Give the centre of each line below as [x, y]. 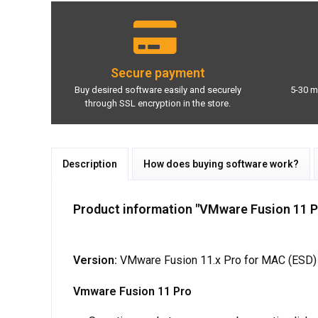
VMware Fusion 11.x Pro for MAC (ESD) [217, 260]
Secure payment [158, 73]
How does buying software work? [221, 164]
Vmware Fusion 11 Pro [132, 291]
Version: [95, 260]
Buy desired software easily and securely [158, 89]
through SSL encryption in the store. [158, 103]
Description [90, 164]
